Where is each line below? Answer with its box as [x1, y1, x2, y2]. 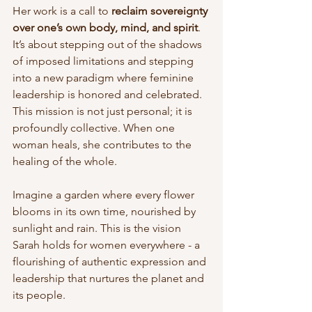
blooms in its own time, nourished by [13, 205, 198, 219]
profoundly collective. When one [13, 121, 178, 135]
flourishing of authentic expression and [13, 255, 209, 269]
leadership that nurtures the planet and [13, 272, 207, 286]
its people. [13, 288, 65, 302]
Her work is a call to [13, 4, 111, 18]
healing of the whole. [13, 155, 117, 169]
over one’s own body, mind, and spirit [13, 21, 198, 35]
